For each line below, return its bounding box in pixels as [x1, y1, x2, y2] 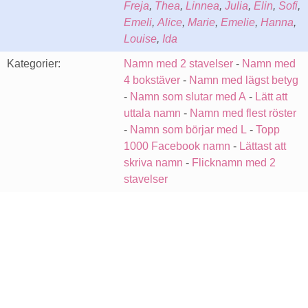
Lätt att [255, 91, 287, 102]
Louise [124, 33, 157, 45]
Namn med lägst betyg [189, 74, 298, 86]
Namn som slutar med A [130, 91, 246, 102]
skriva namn [124, 157, 183, 168]
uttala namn [124, 107, 181, 119]
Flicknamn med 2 [192, 157, 276, 168]
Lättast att [239, 140, 286, 152]
